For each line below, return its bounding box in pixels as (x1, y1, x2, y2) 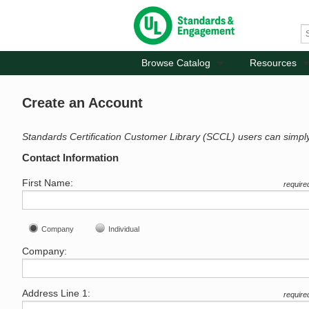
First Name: (22, 177, 73, 189)
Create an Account (22, 95, 143, 111)
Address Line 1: (22, 287, 90, 299)
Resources (249, 57, 297, 69)
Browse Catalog (141, 57, 210, 69)
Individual (108, 225, 140, 234)
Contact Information (22, 152, 119, 164)
